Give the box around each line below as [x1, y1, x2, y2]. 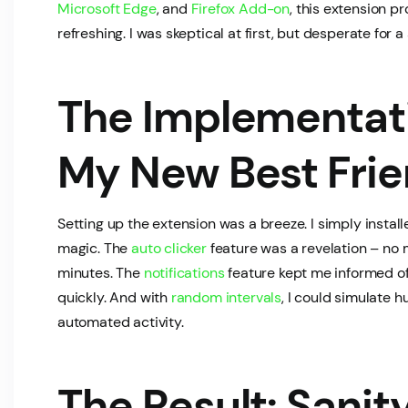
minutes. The [57, 263, 144, 283]
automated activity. [57, 312, 184, 332]
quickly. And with [57, 288, 171, 308]
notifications [143, 263, 225, 283]
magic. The [57, 239, 132, 259]
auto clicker [131, 239, 207, 259]
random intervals [170, 288, 282, 308]
